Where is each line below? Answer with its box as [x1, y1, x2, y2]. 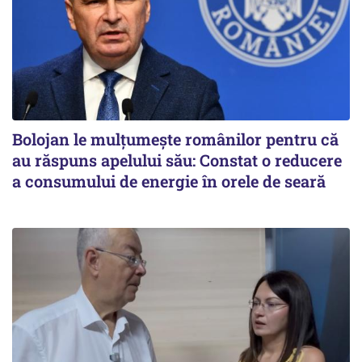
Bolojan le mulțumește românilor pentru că [12, 128, 339, 150]
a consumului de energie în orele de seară [12, 170, 326, 192]
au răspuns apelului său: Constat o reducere [12, 149, 342, 171]
